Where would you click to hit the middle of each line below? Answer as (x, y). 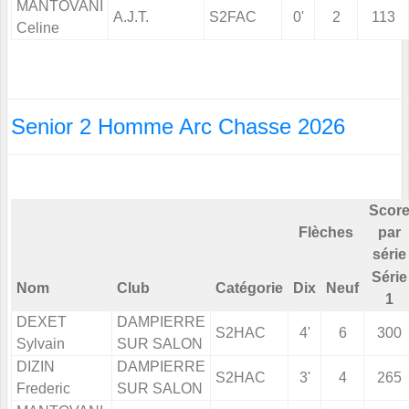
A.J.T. (131, 17)
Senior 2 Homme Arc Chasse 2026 (178, 127)
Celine (38, 28)
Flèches (326, 233)
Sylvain (41, 344)
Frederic (43, 389)
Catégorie (249, 288)
